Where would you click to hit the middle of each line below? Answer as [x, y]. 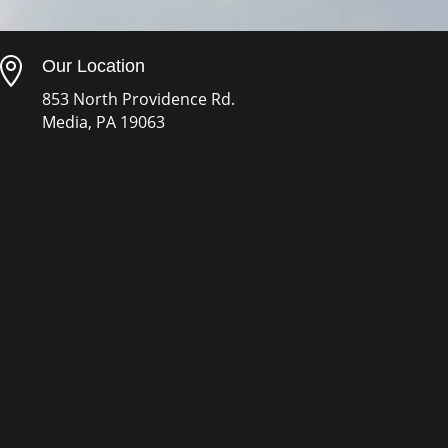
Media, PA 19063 [104, 122]
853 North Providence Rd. [139, 99]
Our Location [94, 66]
